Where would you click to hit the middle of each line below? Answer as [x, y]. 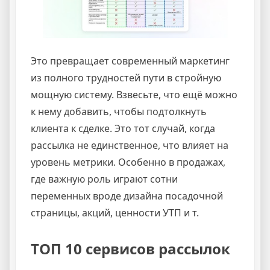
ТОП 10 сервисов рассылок [130, 248]
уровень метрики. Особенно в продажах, [128, 162]
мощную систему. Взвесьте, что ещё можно [134, 94]
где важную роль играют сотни [104, 179]
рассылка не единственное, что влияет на [130, 145]
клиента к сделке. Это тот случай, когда [123, 128]
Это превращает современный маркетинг [130, 61]
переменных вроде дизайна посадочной [127, 196]
